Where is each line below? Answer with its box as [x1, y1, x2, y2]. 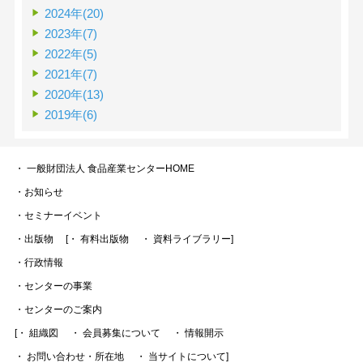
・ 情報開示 [172, 327, 224, 340]
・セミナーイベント [14, 210, 102, 222]
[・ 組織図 [14, 327, 58, 340]
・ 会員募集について [70, 327, 160, 340]
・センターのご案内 [14, 304, 102, 316]
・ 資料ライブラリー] [140, 233, 233, 246]
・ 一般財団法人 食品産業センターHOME [14, 163, 194, 175]
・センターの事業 [14, 280, 92, 293]
